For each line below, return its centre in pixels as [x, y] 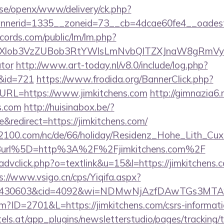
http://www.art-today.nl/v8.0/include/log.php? [112, 65]
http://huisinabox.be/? [69, 107]
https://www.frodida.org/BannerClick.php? [125, 79]
